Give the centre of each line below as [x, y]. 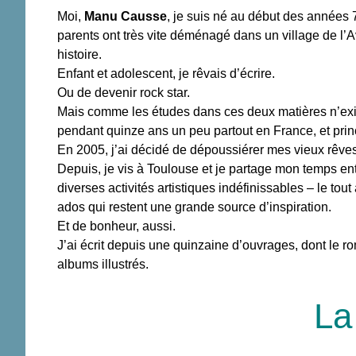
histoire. [79, 55]
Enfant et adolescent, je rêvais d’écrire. [166, 74]
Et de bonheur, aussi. [116, 226]
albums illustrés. [103, 265]
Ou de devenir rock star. [124, 93]
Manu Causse [126, 17]
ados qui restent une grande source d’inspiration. [194, 207]
